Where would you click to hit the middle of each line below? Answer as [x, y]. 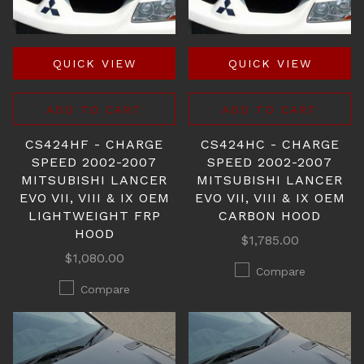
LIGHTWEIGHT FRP [94, 216]
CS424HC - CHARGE [270, 144]
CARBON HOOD [270, 216]
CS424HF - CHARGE [94, 144]
